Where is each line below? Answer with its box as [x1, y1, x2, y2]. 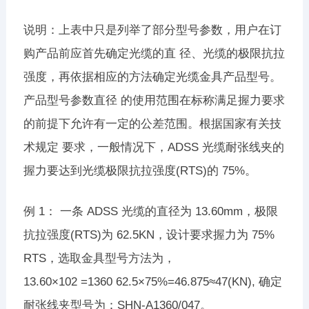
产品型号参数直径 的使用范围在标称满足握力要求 [23, 93, 285, 107]
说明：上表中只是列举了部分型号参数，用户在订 [23, 23, 281, 37]
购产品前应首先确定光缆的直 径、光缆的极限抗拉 [23, 46, 285, 60]
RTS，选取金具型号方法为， [23, 251, 175, 265]
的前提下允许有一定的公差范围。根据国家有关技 [23, 117, 281, 130]
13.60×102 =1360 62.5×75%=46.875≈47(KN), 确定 [23, 275, 282, 288]
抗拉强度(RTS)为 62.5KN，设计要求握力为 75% [23, 228, 275, 241]
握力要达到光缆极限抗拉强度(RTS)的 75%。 [23, 163, 257, 177]
